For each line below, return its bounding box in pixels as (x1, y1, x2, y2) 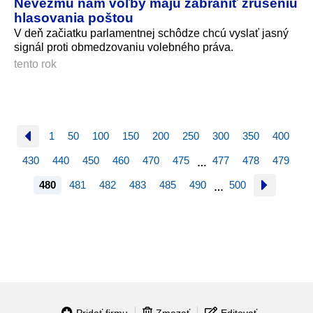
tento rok (14, 57, 57, 70)
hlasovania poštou (14, 10, 133, 26)
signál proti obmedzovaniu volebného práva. (14, 41, 233, 54)
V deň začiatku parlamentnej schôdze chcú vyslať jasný (14, 27, 289, 40)
